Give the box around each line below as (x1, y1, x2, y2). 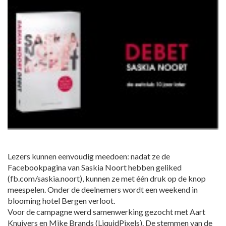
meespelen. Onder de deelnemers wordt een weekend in (8, 185, 198, 195)
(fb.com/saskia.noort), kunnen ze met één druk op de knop (8, 174, 206, 184)
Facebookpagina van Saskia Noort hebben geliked (8, 162, 182, 173)
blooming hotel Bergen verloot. (8, 196, 115, 206)
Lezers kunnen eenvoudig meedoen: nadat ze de (8, 151, 170, 161)
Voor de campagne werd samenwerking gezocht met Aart (8, 207, 205, 217)
